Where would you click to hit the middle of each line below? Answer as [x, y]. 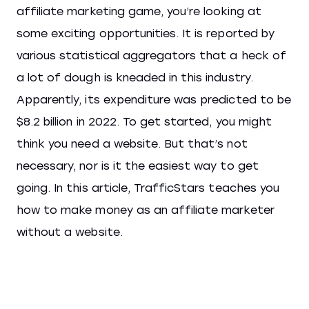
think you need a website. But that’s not [132, 144]
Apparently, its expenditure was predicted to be [154, 100]
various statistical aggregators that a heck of [151, 56]
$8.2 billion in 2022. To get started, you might [144, 122]
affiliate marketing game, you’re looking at [139, 11]
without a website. [70, 232]
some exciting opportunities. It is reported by [146, 33]
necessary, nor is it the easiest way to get [138, 166]
